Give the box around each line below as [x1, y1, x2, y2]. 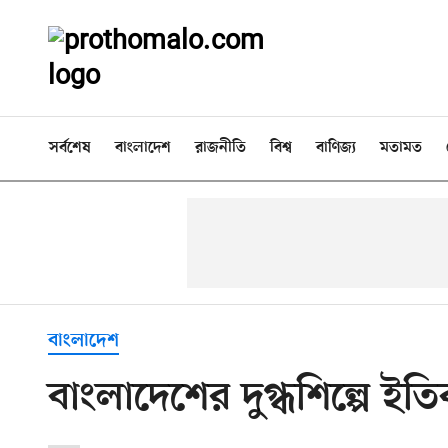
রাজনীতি [195, 139, 246, 157]
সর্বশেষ [49, 139, 91, 157]
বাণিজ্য [316, 139, 356, 157]
